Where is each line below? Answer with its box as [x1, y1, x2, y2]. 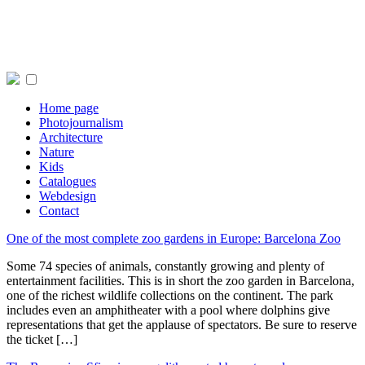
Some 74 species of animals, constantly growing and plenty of [7, 259, 324, 273]
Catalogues [39, 174, 96, 188]
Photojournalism [39, 116, 123, 130]
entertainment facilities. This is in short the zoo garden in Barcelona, [7, 274, 354, 288]
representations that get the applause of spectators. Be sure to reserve [7, 318, 357, 332]
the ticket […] [7, 332, 77, 346]
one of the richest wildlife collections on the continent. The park [7, 288, 333, 302]
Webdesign [39, 189, 96, 203]
